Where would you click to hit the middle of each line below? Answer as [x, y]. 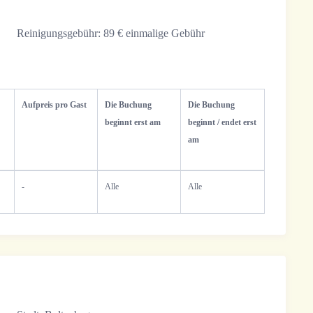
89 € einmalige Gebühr [153, 34]
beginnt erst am [133, 123]
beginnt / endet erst [223, 123]
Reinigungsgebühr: [59, 34]
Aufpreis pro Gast [54, 105]
